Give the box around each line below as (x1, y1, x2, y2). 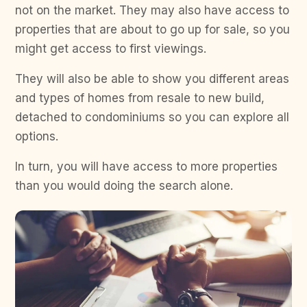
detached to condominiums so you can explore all (15, 110, 289, 124)
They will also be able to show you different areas (15, 71, 289, 86)
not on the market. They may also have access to (15, 3, 289, 17)
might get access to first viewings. (15, 41, 206, 56)
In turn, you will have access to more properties (15, 159, 278, 173)
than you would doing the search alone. (15, 178, 233, 193)
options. (15, 129, 58, 143)
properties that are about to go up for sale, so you (15, 22, 290, 36)
